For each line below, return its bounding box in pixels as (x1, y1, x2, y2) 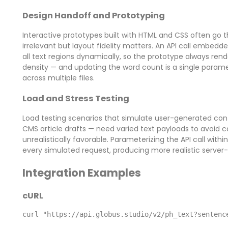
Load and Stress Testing (22, 92, 129, 104)
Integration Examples (22, 165, 141, 180)
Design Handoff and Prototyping (22, 10, 165, 21)
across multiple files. (22, 73, 95, 83)
